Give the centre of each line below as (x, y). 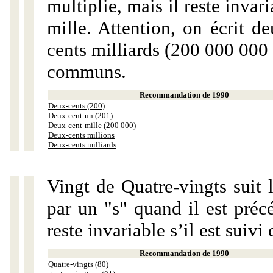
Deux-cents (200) (76, 106)
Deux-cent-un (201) (80, 115)
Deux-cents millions (81, 135)
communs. (87, 72)
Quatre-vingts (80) (78, 264)
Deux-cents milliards (82, 145)
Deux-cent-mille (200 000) (92, 125)
